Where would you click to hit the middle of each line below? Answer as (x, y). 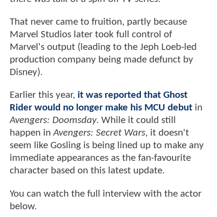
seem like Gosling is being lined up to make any (107, 146)
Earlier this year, (44, 95)
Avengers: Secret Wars (99, 133)
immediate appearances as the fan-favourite (100, 158)
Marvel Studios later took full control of (91, 35)
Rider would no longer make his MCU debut (101, 108)
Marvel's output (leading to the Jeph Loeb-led (103, 47)
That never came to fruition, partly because (98, 22)
